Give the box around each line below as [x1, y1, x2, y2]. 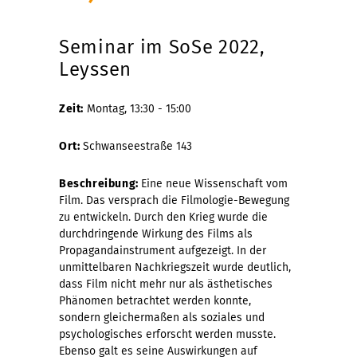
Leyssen [59, 57, 131, 80]
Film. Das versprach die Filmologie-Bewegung [59, 193, 289, 207]
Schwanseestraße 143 [83, 139, 192, 153]
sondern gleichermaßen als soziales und [59, 310, 265, 324]
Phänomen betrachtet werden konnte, [59, 293, 251, 308]
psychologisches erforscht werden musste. [59, 327, 276, 341]
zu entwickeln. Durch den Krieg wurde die [59, 210, 268, 224]
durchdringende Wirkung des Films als [59, 226, 253, 241]
